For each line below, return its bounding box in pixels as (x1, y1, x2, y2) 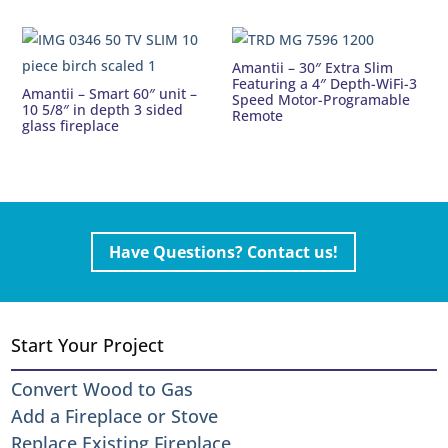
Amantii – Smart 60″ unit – (22, 84, 198, 104)
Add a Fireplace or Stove (11, 404, 219, 429)
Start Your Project (11, 333, 165, 358)
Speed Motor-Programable (232, 90, 411, 110)
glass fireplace (22, 116, 120, 136)
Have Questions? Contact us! (109, 240, 339, 263)
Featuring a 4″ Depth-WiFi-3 (232, 74, 418, 94)
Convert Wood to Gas (11, 377, 194, 402)
